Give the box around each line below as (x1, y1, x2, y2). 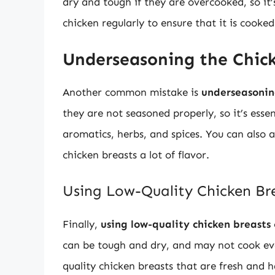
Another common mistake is (63, 85, 201, 98)
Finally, (63, 218, 101, 231)
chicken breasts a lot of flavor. (63, 148, 209, 161)
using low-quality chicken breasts (101, 218, 271, 231)
